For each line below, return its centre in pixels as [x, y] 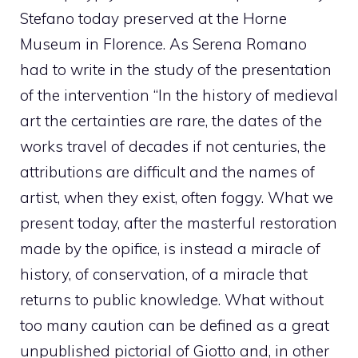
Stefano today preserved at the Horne [153, 18]
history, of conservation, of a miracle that [164, 274]
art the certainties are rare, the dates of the [171, 120]
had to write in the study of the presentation [176, 69]
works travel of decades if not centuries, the [173, 146]
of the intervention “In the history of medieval [179, 95]
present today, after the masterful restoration [179, 223]
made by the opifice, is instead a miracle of [170, 248]
